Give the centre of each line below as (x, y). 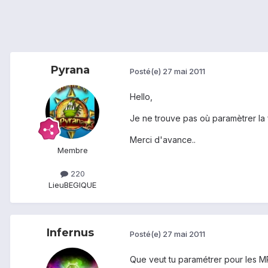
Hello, (141, 97)
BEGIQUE (80, 185)
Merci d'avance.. (163, 140)
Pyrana (70, 70)
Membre (72, 150)
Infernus (70, 233)
